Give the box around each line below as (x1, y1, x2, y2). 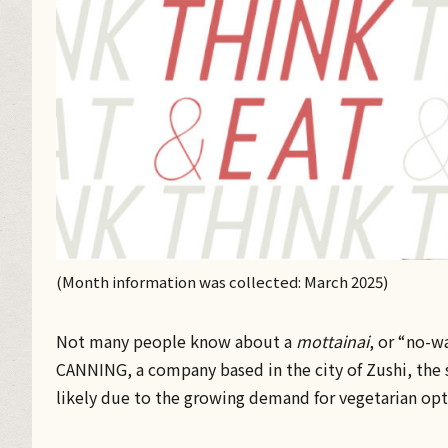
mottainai (296, 329, 369, 354)
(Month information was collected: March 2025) (56, 271, 388, 293)
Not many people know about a (56, 329, 296, 354)
